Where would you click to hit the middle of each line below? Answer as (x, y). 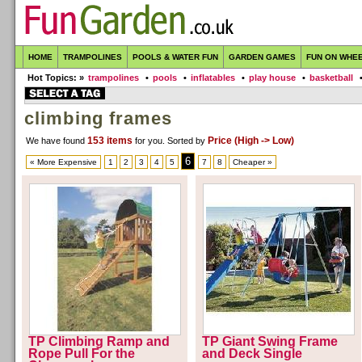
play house (272, 78)
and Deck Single (252, 354)
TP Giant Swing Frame (270, 341)
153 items (111, 141)
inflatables (213, 78)
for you (149, 141)
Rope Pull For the (82, 354)
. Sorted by (185, 141)
